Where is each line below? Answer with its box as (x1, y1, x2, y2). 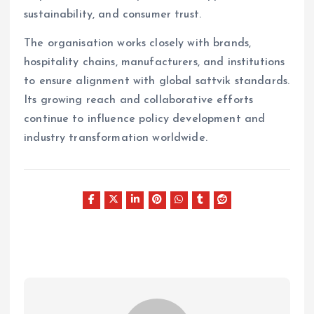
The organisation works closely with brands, (24, 37, 252, 49)
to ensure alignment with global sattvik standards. (24, 75, 290, 87)
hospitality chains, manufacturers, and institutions (24, 56, 285, 68)
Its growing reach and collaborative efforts (24, 94, 254, 106)
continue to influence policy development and (24, 113, 266, 125)
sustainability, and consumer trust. (24, 8, 202, 20)
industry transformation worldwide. (24, 132, 207, 144)
